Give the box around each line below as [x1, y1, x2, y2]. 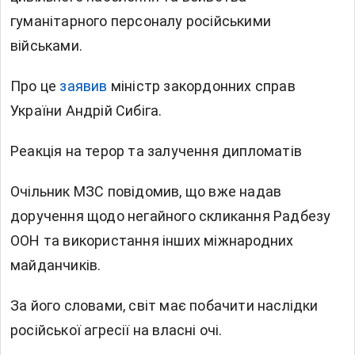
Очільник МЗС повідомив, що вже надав [10, 183, 282, 200]
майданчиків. [10, 257, 101, 274]
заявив [59, 78, 108, 95]
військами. [10, 37, 82, 55]
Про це [10, 78, 60, 95]
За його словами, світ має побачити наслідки [10, 297, 319, 315]
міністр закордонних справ [107, 78, 296, 95]
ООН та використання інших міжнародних [10, 232, 294, 250]
